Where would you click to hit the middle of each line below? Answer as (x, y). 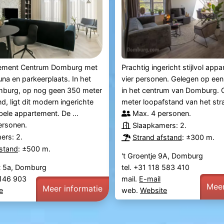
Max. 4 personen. (162, 113)
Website (154, 190)
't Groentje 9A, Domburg (162, 156)
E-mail (150, 179)
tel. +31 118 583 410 (157, 167)
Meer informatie (72, 189)
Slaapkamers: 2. (160, 125)
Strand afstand (157, 137)
